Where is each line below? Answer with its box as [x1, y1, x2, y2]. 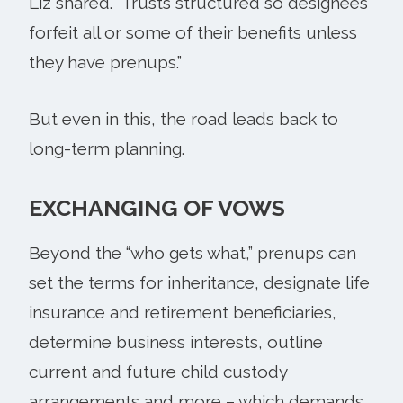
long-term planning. [29, 138, 184, 158]
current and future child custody [29, 361, 287, 381]
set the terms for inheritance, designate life [29, 272, 370, 292]
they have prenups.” [29, 51, 182, 72]
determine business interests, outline [29, 331, 323, 352]
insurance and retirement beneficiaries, [29, 301, 336, 322]
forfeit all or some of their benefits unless [29, 22, 357, 42]
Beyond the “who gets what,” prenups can [29, 242, 356, 263]
